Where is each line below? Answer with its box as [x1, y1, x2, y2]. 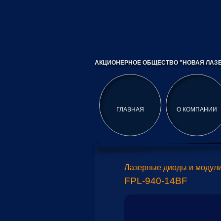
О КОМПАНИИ [177, 106, 217, 113]
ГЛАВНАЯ [116, 106, 144, 113]
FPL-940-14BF [124, 176, 187, 186]
